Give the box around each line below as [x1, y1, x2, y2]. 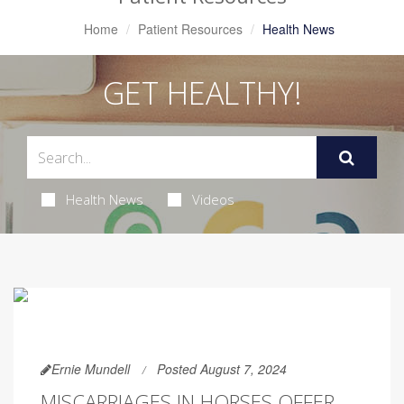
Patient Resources [137, 20, 243, 38]
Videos [191, 190, 234, 208]
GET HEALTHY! [102, 72, 302, 114]
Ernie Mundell [51, 360, 130, 378]
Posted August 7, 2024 [157, 360, 287, 378]
